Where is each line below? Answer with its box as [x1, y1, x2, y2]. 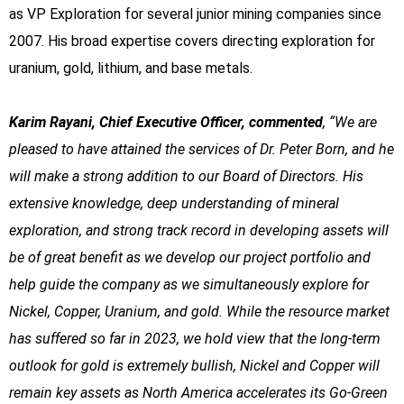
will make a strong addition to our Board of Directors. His [9, 167, 363, 185]
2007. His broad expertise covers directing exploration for [9, 32, 375, 50]
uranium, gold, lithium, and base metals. [9, 59, 252, 77]
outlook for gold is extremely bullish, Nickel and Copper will [9, 356, 380, 374]
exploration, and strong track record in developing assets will [9, 221, 389, 239]
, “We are [323, 113, 377, 131]
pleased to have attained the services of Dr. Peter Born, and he [9, 140, 394, 158]
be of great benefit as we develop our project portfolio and [9, 248, 371, 266]
